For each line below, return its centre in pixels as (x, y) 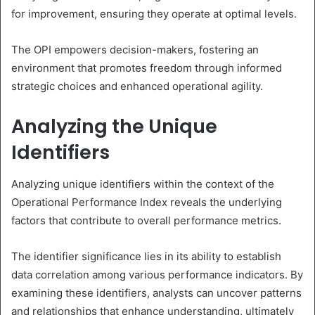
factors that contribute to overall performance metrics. (146, 220)
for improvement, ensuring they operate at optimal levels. (154, 14)
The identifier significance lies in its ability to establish (146, 256)
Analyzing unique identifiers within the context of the (143, 184)
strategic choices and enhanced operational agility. (137, 86)
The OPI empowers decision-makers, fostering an (135, 50)
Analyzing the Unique (114, 127)
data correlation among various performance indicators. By (157, 274)
